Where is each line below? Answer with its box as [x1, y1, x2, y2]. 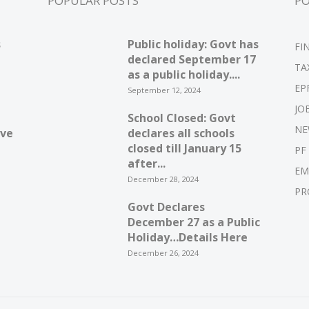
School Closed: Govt [127, 110, 236, 126]
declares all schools [127, 126, 235, 141]
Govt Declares [127, 199, 205, 215]
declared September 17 [127, 52, 256, 68]
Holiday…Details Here [127, 230, 248, 246]
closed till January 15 [127, 141, 241, 157]
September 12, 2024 [127, 85, 201, 96]
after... [127, 156, 166, 172]
